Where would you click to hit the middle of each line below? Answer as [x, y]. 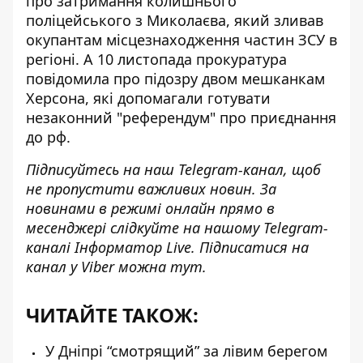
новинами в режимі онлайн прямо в [150, 208]
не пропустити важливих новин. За [151, 189]
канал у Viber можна [98, 267]
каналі [50, 247]
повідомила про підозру [114, 79]
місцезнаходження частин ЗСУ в [220, 40]
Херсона [56, 98]
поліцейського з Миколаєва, [130, 20]
